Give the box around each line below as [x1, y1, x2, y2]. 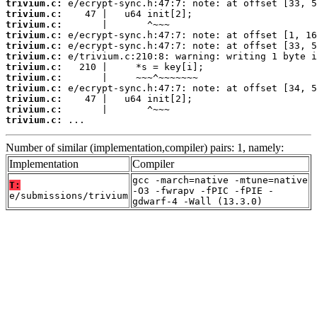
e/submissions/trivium [9, 190, 128, 202]
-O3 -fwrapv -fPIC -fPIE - [132, 185, 274, 197]
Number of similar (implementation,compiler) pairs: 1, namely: [6, 142, 284, 154]
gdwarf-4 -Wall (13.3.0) [132, 196, 263, 207]
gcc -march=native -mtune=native [132, 175, 308, 186]
